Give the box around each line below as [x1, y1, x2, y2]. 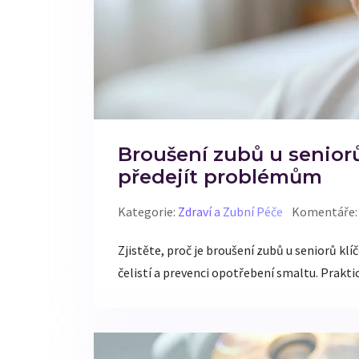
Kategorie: [118, 203, 178, 220]
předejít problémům [118, 164, 322, 188]
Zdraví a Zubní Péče [178, 203, 283, 220]
